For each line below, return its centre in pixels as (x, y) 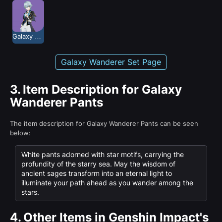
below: (20, 133)
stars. (30, 192)
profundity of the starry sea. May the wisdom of (98, 164)
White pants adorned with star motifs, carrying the (103, 154)
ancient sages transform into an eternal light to (97, 173)
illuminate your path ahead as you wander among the (107, 182)
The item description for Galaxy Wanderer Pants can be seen (104, 123)
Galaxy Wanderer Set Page (111, 62)
